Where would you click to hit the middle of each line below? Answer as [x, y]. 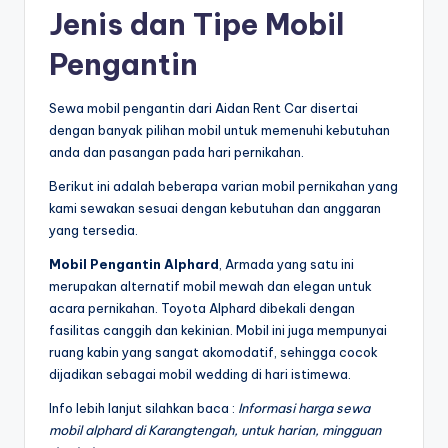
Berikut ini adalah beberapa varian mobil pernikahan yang [223, 185]
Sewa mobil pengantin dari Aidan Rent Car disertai [203, 107]
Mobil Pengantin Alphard [134, 263]
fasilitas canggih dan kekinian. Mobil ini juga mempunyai [218, 329]
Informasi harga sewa [304, 407]
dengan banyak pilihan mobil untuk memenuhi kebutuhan [219, 129]
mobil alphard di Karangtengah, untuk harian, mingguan [215, 429]
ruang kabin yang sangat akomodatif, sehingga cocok [213, 351]
